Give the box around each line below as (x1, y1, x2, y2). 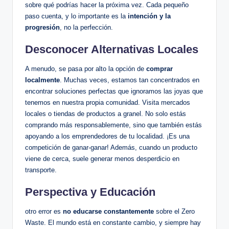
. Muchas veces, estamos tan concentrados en (60, 76, 199, 84)
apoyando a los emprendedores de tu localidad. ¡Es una (25, 132, 190, 141)
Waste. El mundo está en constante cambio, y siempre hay (25, 219, 201, 227)
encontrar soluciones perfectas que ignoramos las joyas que (25, 87, 203, 96)
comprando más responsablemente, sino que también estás (25, 121, 202, 129)
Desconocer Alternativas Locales (25, 43, 198, 56)
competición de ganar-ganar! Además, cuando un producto (25, 144, 197, 152)
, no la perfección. (60, 24, 113, 32)
